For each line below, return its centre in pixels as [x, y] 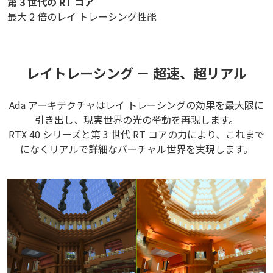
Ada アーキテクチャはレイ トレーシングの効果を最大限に [136, 105]
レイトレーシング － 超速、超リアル [136, 72]
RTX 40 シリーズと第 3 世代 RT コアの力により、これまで [136, 134]
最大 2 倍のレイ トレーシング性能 [82, 16]
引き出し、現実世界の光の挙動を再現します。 [136, 119]
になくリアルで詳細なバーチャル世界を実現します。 [136, 148]
